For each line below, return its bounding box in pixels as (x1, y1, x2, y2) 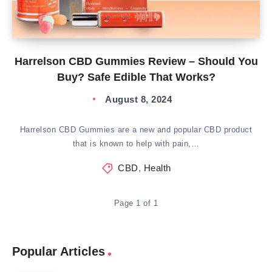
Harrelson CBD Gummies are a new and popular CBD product (19, 125, 253, 134)
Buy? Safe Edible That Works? (56, 71, 216, 83)
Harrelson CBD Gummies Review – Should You (14, 55, 258, 67)
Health (143, 163, 171, 173)
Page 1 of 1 (114, 199, 158, 208)
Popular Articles (12, 245, 105, 258)
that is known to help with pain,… (72, 139, 200, 148)
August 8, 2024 (105, 94, 172, 104)
